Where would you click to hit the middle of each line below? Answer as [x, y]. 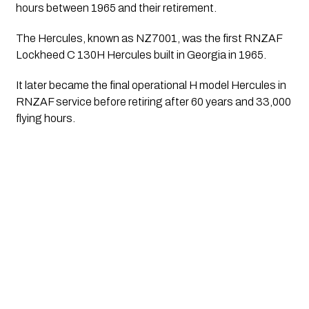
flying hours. [45, 119]
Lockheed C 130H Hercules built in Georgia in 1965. [141, 55]
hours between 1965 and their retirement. [116, 8]
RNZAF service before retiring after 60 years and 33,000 [153, 102]
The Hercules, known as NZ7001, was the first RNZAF [149, 39]
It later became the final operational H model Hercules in [151, 86]
